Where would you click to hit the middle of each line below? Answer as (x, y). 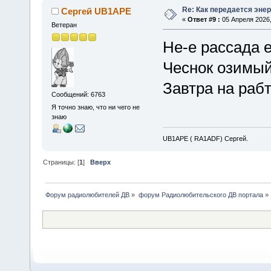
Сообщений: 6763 (78, 94)
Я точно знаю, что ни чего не (95, 107)
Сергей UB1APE (96, 11)
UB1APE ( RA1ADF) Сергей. (205, 138)
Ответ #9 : (204, 20)
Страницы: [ (61, 162)
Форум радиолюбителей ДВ (88, 195)
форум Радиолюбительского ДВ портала (201, 195)
